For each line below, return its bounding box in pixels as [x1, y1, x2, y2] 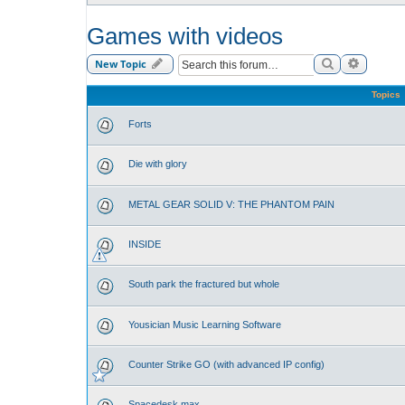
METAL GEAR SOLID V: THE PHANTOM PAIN [128, 198, 334, 210]
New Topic [95, 57, 146, 71]
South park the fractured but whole [128, 278, 279, 290]
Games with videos [87, 23, 283, 49]
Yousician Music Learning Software [128, 318, 281, 330]
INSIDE [128, 239, 161, 250]
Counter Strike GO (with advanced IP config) [128, 358, 325, 370]
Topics [372, 89, 400, 100]
